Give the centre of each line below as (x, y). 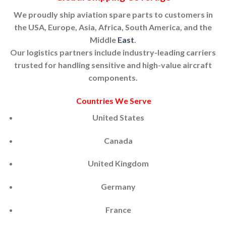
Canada (118, 140)
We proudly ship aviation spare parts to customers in (113, 14)
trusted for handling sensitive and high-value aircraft (113, 65)
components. (113, 77)
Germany (118, 187)
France (118, 209)
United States (118, 117)
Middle (104, 39)
